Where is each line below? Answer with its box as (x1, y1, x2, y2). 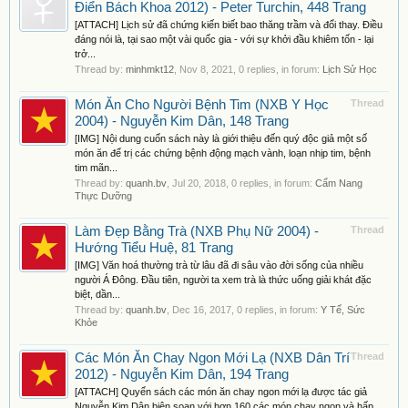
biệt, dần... (75, 289, 120, 300)
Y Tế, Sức (321, 304, 365, 315)
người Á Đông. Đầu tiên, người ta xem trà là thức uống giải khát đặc (75, 274, 372, 285)
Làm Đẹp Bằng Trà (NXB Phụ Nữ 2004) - (75, 224, 319, 239)
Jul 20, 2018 (172, 178, 226, 189)
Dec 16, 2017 (172, 304, 231, 315)
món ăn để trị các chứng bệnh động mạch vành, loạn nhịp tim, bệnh (75, 148, 371, 158)
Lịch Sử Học (322, 64, 377, 75)
